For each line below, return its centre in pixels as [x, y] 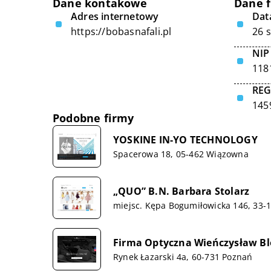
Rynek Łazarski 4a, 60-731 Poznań [183, 256]
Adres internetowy [115, 16]
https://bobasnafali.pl [121, 31]
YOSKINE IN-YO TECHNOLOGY [185, 139]
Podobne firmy [93, 118]
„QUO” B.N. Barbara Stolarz [181, 191]
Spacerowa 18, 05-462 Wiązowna [181, 154]
